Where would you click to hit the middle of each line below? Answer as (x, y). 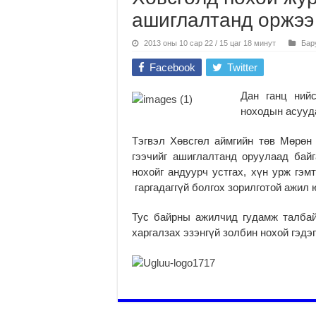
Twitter (242, 67)
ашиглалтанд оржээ (223, 20)
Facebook (172, 67)
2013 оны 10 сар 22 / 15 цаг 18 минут (210, 43)
